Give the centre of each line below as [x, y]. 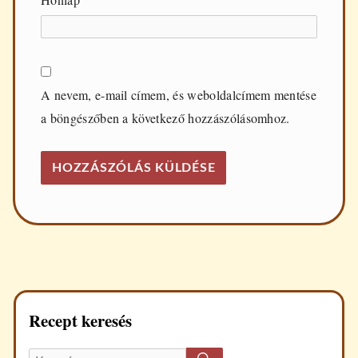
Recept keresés [80, 320]
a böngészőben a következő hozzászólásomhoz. [165, 118]
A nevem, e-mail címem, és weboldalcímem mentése [179, 95]
